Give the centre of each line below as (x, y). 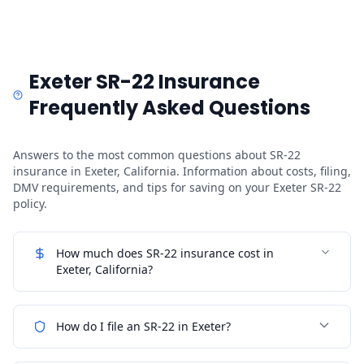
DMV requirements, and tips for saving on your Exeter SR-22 (177, 187)
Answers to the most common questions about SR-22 (157, 154)
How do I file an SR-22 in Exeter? (143, 326)
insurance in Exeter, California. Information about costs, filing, (182, 171)
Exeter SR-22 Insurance (145, 81)
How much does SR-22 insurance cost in (165, 253)
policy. (30, 203)
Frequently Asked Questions (170, 107)
